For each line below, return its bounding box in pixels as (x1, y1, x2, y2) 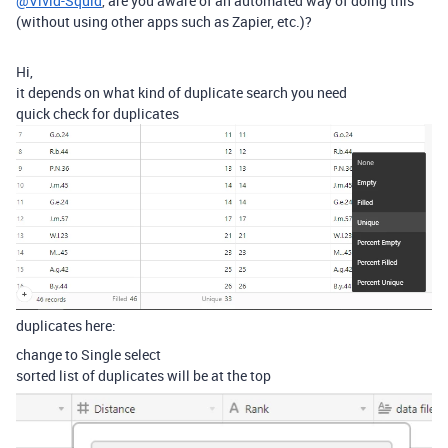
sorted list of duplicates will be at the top (16, 366, 271, 386)
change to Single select (16, 345, 161, 365)
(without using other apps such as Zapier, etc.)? (16, 12, 312, 31)
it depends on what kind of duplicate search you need (16, 83, 347, 102)
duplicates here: (16, 316, 116, 336)
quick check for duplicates (16, 104, 179, 123)
